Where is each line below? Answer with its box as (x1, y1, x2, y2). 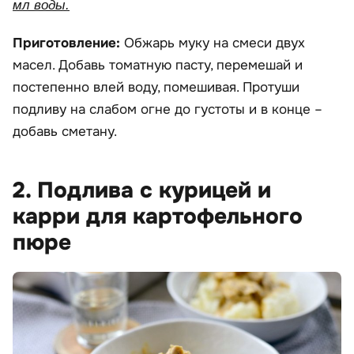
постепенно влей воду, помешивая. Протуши (13, 79, 299, 96)
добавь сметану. (13, 123, 117, 141)
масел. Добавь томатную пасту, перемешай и (13, 57, 303, 74)
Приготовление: (13, 35, 124, 52)
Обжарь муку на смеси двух (124, 35, 305, 52)
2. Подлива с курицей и (13, 176, 271, 205)
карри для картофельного (13, 202, 303, 232)
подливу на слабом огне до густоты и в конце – (13, 101, 322, 119)
